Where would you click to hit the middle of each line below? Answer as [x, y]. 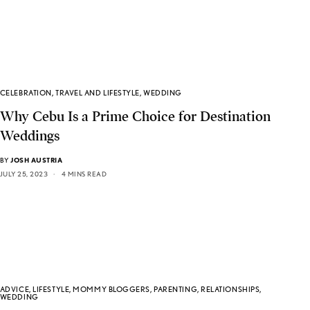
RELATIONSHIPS [230, 290]
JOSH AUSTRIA [37, 159]
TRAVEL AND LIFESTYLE [98, 92]
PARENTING [176, 290]
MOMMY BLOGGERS [112, 290]
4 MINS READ [84, 173]
